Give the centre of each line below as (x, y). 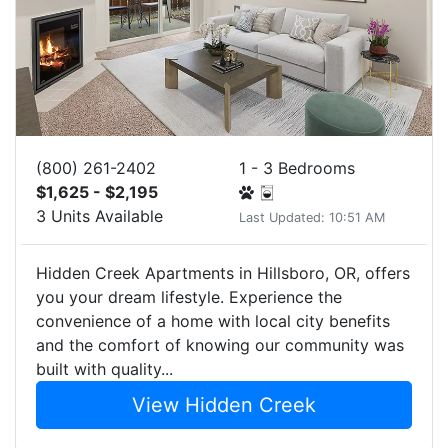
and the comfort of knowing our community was (220, 345)
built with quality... (104, 369)
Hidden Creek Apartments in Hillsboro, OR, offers (223, 273)
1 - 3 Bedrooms (297, 168)
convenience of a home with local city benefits (213, 321)
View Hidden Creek (224, 405)
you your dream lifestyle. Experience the (189, 297)
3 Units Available (99, 216)
